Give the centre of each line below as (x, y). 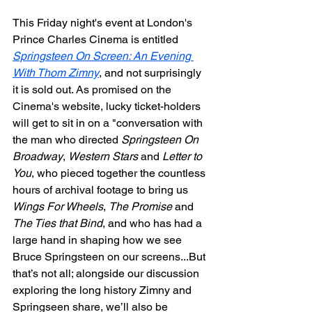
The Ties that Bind (57, 223)
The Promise (140, 206)
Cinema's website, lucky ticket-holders (108, 106)
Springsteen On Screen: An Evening (103, 56)
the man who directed (67, 140)
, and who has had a (154, 223)
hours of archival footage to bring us (102, 190)
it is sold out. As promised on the (93, 89)
